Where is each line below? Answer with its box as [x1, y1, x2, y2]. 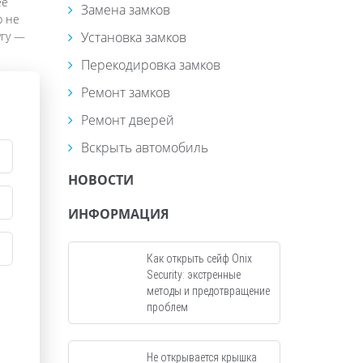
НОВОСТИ [67, 170, 134, 189]
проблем [146, 300, 188, 314]
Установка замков [80, 28, 186, 46]
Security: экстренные [146, 267, 241, 281]
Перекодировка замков [80, 55, 220, 74]
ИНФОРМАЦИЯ [67, 204, 169, 223]
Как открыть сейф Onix [146, 251, 252, 265]
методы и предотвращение [146, 284, 270, 297]
